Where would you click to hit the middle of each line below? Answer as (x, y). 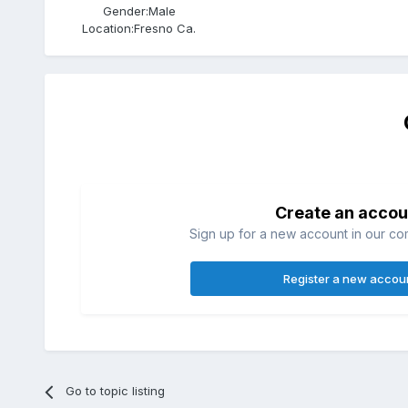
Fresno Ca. (165, 29)
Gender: (125, 11)
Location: (108, 29)
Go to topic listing (115, 391)
